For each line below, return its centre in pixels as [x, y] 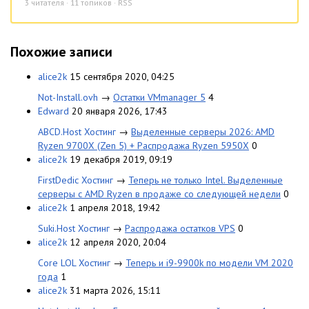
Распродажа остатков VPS [180, 228]
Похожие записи [61, 51]
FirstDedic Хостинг [76, 180]
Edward [53, 111]
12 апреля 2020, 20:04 [118, 242]
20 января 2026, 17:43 [120, 111]
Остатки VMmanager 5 [159, 97]
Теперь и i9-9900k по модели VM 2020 [209, 262]
